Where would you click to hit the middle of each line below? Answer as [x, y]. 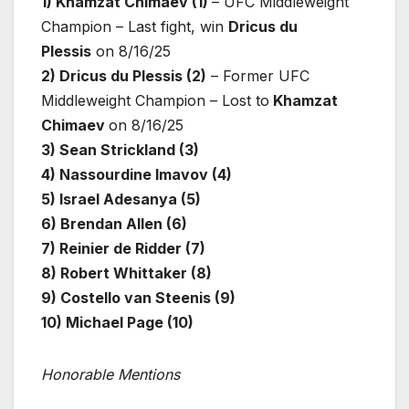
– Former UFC [258, 75]
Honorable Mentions [110, 374]
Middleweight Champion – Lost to [155, 100]
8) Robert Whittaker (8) [126, 273]
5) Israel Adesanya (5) [121, 199]
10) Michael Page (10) [117, 322]
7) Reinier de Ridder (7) [123, 248]
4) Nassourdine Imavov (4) [136, 174]
